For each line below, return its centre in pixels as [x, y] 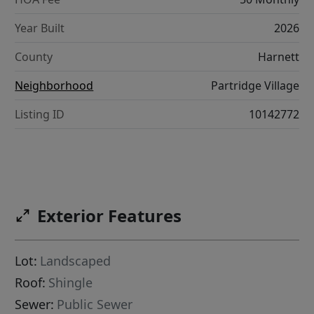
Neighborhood [54, 85]
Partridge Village [255, 85]
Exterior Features [110, 216]
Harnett [278, 56]
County [34, 56]
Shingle [71, 283]
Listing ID [40, 114]
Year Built [40, 28]
